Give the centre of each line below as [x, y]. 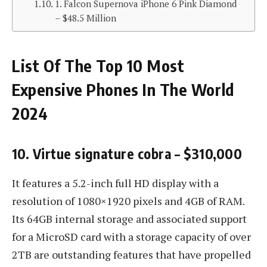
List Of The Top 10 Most [98, 65]
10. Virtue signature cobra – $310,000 [127, 153]
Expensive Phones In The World [123, 89]
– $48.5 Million [85, 18]
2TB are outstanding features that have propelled [131, 255]
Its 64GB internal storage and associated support [129, 219]
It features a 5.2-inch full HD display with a [115, 183]
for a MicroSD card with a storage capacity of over [131, 237]
